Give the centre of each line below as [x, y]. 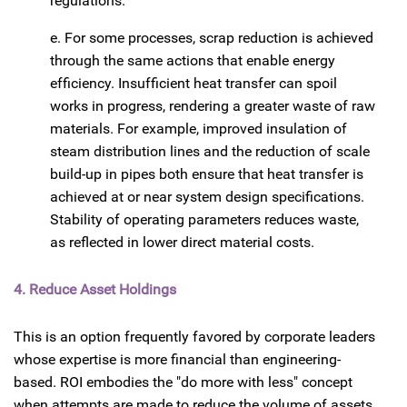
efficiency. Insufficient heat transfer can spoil [194, 83]
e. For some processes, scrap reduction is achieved [212, 37]
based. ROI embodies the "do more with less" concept [183, 382]
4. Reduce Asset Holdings [95, 289]
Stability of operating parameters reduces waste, [204, 219]
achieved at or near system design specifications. [207, 196]
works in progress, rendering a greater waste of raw [213, 105]
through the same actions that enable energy [193, 60]
